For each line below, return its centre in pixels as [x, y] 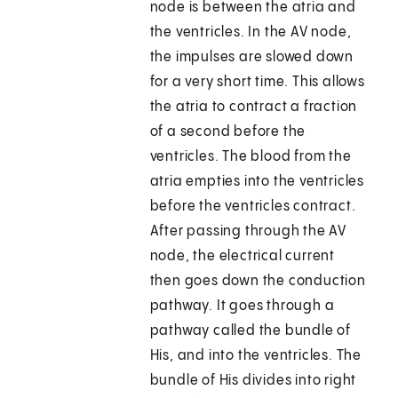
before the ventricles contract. [253, 207]
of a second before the [228, 132]
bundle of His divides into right [253, 381]
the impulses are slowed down [252, 58]
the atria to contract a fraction [254, 107]
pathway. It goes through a [242, 306]
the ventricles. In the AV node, [251, 33]
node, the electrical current [243, 257]
